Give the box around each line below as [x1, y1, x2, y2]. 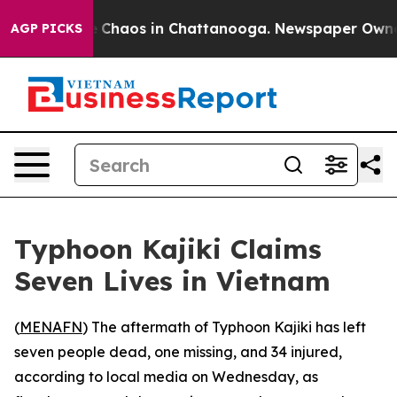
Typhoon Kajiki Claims [14, 232, 322, 266]
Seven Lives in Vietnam [14, 264, 331, 298]
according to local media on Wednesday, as [14, 368, 318, 385]
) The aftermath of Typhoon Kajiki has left [82, 318, 366, 336]
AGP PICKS [11, 20, 82, 36]
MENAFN [19, 318, 82, 336]
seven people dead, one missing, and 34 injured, [14, 343, 342, 361]
